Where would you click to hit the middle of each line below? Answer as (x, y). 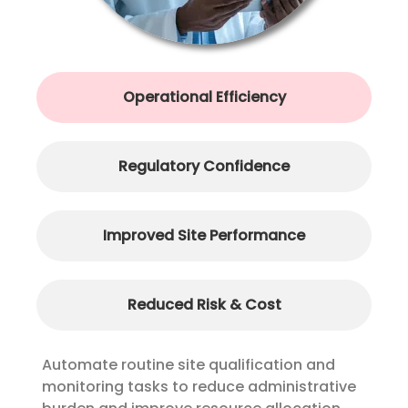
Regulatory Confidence (204, 167)
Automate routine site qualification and (189, 365)
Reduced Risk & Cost (204, 305)
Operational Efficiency (204, 97)
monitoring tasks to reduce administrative (199, 387)
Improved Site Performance (204, 236)
